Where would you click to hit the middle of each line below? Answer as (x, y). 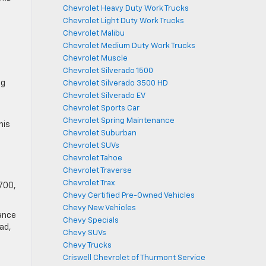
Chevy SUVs (85, 233)
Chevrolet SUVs (91, 146)
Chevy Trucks (87, 246)
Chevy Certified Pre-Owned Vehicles (129, 196)
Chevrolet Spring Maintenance (119, 121)
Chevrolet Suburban (100, 133)
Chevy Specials (91, 221)
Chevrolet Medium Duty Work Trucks (129, 46)
